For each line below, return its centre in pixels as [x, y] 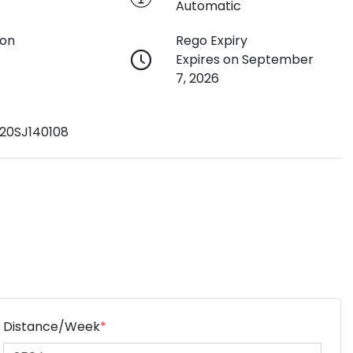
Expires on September [244, 59]
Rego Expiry [211, 40]
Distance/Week [52, 326]
